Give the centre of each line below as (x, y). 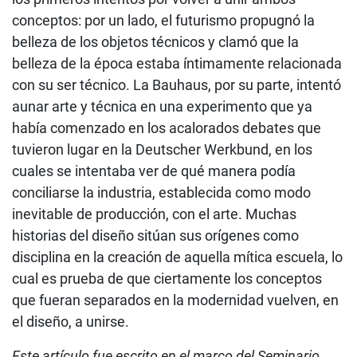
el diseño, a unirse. (71, 321)
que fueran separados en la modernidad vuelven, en (175, 300)
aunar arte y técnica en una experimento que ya (162, 106)
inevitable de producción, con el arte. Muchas (154, 214)
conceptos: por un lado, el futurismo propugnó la (163, 20)
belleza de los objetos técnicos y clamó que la (155, 41)
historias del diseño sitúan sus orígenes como (155, 235)
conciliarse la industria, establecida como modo (161, 192)
